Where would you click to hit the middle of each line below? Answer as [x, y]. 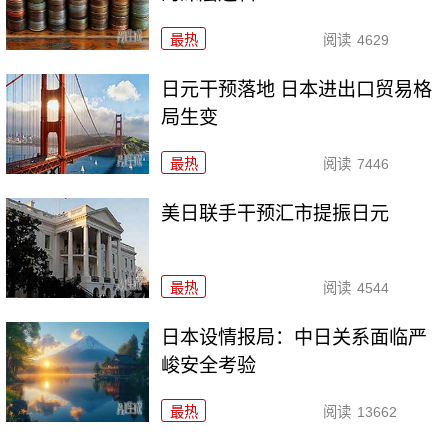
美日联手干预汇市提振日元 [275, 213]
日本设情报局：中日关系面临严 [294, 337]
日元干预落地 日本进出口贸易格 [297, 89]
